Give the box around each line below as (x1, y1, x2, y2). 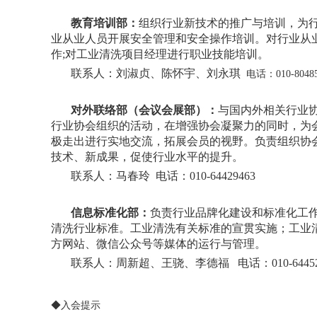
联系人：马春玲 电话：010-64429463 (71, 170, 255, 182)
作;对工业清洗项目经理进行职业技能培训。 (51, 48, 269, 60)
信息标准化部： (71, 207, 150, 219)
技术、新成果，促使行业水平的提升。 (51, 151, 243, 163)
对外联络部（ (71, 104, 139, 116)
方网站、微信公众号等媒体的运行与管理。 (51, 238, 266, 250)
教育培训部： (71, 17, 139, 29)
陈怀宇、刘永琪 (161, 67, 246, 79)
